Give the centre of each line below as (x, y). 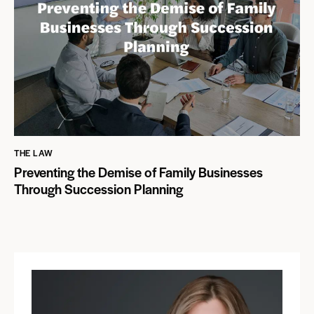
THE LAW (34, 152)
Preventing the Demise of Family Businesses (138, 172)
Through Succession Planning (98, 189)
